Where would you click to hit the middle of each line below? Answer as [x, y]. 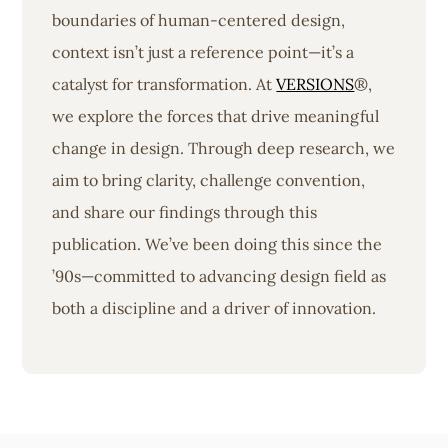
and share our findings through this [185, 211]
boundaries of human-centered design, [199, 19]
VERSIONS [315, 83]
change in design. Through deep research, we [224, 147]
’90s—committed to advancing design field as [219, 275]
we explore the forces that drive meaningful [216, 115]
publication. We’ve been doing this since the [217, 243]
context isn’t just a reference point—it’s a [203, 51]
